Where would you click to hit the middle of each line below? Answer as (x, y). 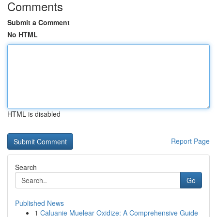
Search (26, 167)
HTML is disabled (34, 114)
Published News (39, 203)
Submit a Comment (39, 22)
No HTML (23, 34)
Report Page (190, 141)
